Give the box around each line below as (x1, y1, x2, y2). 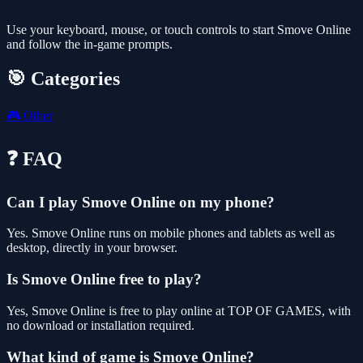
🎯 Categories (6, 67, 120, 89)
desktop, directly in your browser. (6, 241, 177, 255)
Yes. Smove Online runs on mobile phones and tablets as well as (6, 226, 335, 241)
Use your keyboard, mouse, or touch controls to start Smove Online (6, 23, 351, 37)
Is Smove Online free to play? (6, 271, 202, 288)
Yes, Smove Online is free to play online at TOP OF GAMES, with (6, 303, 351, 318)
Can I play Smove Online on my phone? (6, 193, 275, 211)
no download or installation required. (6, 318, 194, 332)
